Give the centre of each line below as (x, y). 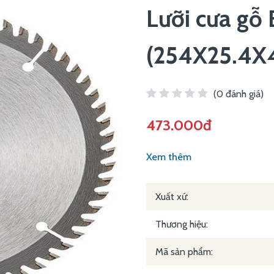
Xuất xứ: (172, 197)
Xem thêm (169, 157)
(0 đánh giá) (239, 94)
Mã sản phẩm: (184, 252)
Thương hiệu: (182, 224)
